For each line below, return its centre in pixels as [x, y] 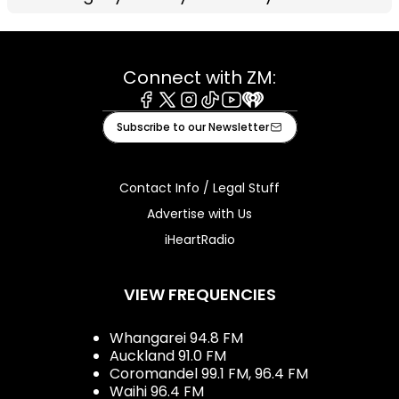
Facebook [170, 117]
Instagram [214, 117]
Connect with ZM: [199, 77]
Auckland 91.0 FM [167, 355]
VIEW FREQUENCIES [199, 294]
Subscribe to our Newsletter [192, 126]
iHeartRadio [199, 239]
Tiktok [220, 117]
